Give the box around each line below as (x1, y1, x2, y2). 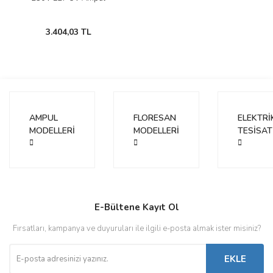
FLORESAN (133, 112, 176, 124)
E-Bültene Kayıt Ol (94, 201, 179, 213)
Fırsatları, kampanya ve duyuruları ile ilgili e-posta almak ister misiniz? (12, 223, 261, 234)
